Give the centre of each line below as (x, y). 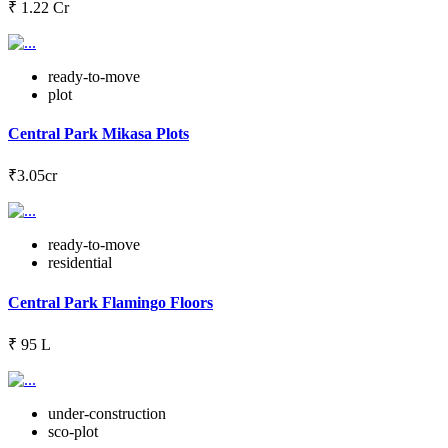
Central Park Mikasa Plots (98, 133)
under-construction (107, 413)
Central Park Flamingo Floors (110, 302)
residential (80, 263)
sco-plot (73, 431)
